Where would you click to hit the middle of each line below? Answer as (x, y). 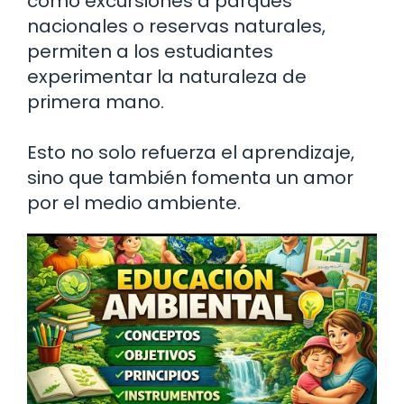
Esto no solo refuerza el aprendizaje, (191, 153)
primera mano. (96, 102)
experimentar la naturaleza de (167, 77)
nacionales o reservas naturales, (176, 27)
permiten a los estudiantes (150, 52)
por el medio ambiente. (134, 203)
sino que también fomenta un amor (190, 178)
